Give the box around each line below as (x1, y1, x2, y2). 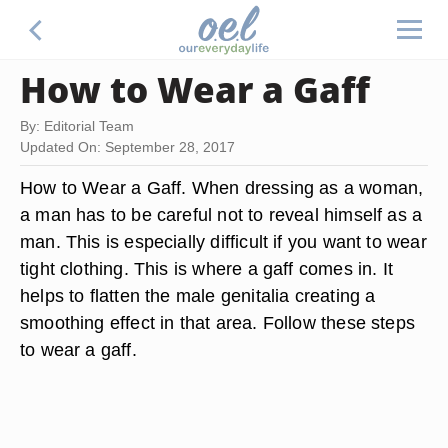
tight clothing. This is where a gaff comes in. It (20, 258, 394, 279)
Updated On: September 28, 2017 (20, 139, 235, 155)
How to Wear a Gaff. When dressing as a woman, (20, 177, 424, 198)
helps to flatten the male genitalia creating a (20, 285, 376, 306)
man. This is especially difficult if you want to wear (20, 231, 427, 252)
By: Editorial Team (20, 118, 134, 134)
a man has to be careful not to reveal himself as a (20, 204, 423, 225)
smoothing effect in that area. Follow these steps (20, 312, 416, 333)
